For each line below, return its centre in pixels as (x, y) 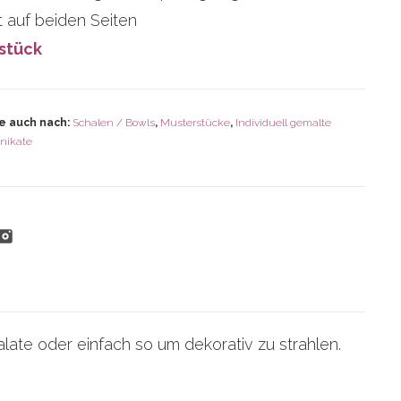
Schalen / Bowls (114, 123)
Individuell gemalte (283, 123)
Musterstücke (195, 123)
